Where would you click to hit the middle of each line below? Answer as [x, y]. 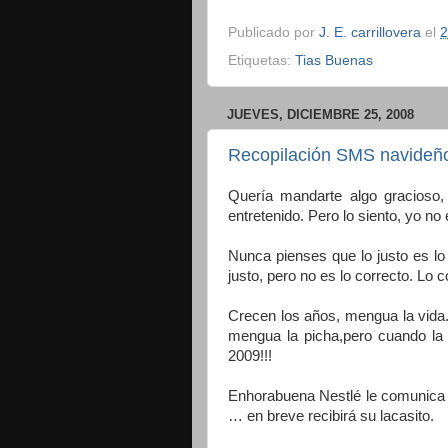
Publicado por [273, 33]
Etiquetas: [261, 61]
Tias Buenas [334, 61]
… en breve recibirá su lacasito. [331, 415]
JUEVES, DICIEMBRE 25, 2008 [320, 115]
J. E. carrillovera [370, 33]
